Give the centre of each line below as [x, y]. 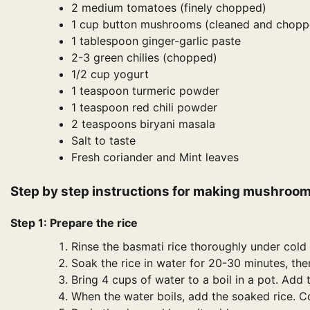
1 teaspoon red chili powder [144, 107]
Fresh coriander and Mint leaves [155, 157]
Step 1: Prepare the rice [74, 222]
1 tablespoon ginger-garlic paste [156, 40]
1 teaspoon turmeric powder [145, 90]
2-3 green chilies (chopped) [144, 57]
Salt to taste [103, 140]
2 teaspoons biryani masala [143, 124]
